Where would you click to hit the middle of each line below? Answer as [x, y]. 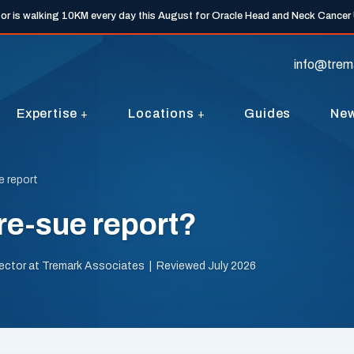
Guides [268, 113]
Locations [161, 113]
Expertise [47, 113]
